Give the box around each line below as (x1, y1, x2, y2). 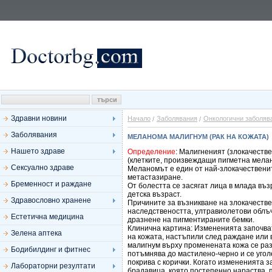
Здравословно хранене (11, 196, 91, 205)
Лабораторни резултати (11, 262, 95, 270)
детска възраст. (127, 190, 182, 199)
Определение (127, 148, 175, 156)
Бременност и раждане (11, 180, 92, 188)
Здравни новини (11, 114, 67, 123)
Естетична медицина (11, 212, 84, 221)
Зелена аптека (11, 229, 62, 237)
